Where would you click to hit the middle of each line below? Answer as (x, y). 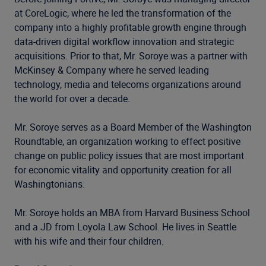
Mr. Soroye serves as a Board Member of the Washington (133, 127)
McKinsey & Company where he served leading (112, 70)
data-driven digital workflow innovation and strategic (124, 42)
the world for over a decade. (75, 99)
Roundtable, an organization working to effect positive (127, 141)
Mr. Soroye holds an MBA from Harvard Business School (132, 213)
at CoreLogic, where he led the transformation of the (123, 13)
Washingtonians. (50, 184)
